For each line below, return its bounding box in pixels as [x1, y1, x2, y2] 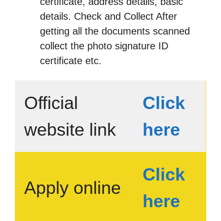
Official [24, 93, 78, 113]
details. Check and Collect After [40, 10, 177, 22]
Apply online [24, 178, 121, 198]
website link [24, 119, 116, 140]
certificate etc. [40, 55, 102, 66]
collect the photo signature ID [40, 40, 168, 51]
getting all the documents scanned [40, 25, 190, 37]
